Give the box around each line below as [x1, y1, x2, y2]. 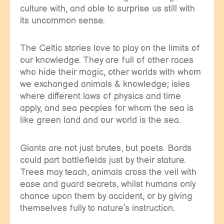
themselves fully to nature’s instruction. [20, 202, 175, 213]
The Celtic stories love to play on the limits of [20, 43, 200, 54]
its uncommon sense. [20, 15, 105, 26]
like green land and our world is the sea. [20, 115, 181, 126]
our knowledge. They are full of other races [20, 55, 193, 66]
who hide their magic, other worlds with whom [20, 67, 201, 78]
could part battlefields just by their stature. [20, 154, 186, 165]
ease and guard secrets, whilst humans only [20, 178, 195, 189]
